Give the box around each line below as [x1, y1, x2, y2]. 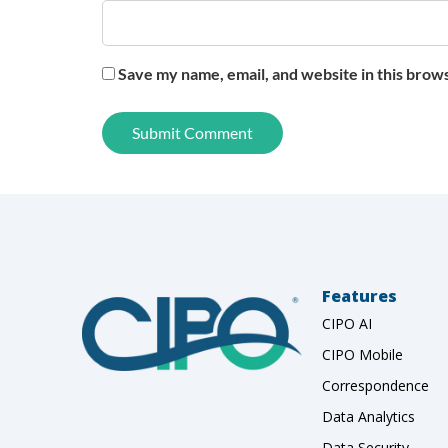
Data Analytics [322, 406, 415, 426]
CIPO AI [322, 313, 372, 333]
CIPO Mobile [322, 344, 403, 364]
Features [322, 284, 397, 307]
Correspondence [322, 375, 429, 395]
